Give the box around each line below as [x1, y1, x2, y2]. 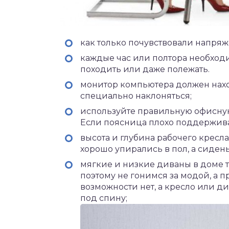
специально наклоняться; [80, 90, 192, 101]
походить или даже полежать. [80, 64, 210, 74]
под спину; [80, 193, 127, 203]
